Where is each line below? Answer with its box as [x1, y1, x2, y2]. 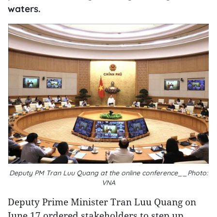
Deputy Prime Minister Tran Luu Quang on [8, 196, 196, 208]
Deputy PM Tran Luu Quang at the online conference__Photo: [9, 169, 208, 177]
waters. [8, 3, 41, 15]
